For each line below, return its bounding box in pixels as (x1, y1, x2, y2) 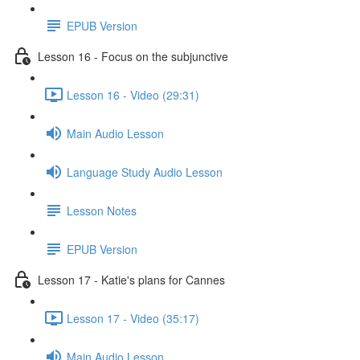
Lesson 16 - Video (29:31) (67, 86, 199, 103)
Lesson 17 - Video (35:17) (67, 309, 199, 326)
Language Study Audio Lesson (67, 163, 223, 180)
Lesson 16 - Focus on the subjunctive (38, 47, 228, 64)
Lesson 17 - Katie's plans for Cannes (38, 271, 225, 288)
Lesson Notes (67, 202, 137, 219)
